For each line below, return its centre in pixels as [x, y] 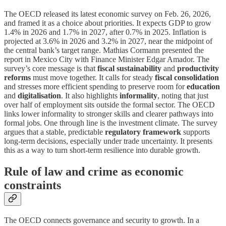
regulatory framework [143, 132]
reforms [17, 78]
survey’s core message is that [51, 69]
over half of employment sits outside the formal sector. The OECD [109, 105]
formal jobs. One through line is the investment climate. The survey [111, 123]
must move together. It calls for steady [93, 78]
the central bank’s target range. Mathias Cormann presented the [104, 50]
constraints [33, 185]
